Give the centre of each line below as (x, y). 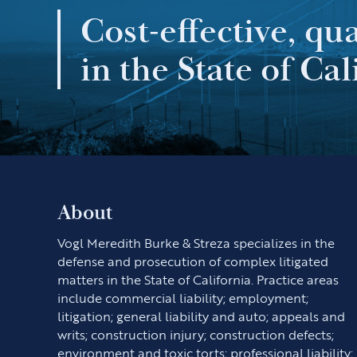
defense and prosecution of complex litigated (193, 261)
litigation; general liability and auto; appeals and (201, 316)
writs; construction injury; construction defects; (196, 334)
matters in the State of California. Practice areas (198, 279)
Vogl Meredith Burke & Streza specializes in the (196, 243)
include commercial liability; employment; (183, 298)
